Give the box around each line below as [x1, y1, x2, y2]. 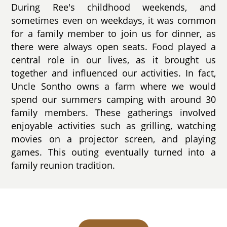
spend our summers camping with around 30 [11, 93, 216, 105]
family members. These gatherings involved [11, 106, 216, 119]
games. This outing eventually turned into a [11, 145, 216, 158]
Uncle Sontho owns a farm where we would [11, 80, 216, 92]
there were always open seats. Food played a [11, 40, 216, 53]
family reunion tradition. [11, 159, 116, 171]
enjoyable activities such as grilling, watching [11, 119, 216, 132]
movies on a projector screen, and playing [11, 132, 216, 145]
